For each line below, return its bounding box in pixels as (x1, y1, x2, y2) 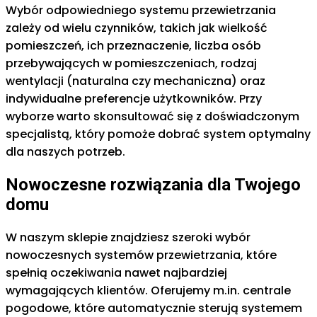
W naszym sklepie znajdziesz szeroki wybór (6, 229, 250, 246)
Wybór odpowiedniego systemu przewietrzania (6, 2, 276, 19)
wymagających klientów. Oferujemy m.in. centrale (6, 282, 291, 299)
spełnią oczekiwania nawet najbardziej (6, 264, 227, 281)
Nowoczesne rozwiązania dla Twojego (6, 174, 301, 195)
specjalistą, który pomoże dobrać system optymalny (6, 126, 311, 143)
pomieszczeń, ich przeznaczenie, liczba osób (6, 38, 261, 54)
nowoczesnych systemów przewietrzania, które (6, 246, 277, 263)
